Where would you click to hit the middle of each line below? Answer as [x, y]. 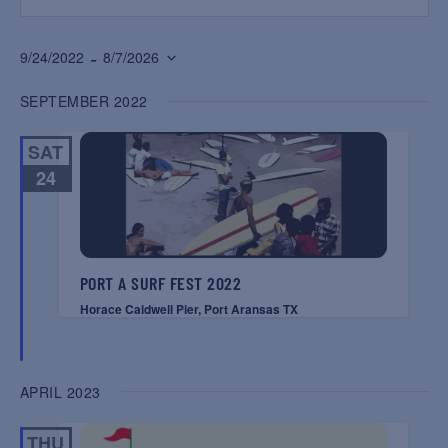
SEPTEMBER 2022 [83, 101]
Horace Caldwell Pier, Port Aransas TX [188, 308]
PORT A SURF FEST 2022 [160, 282]
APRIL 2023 [60, 391]
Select [44, 86]
